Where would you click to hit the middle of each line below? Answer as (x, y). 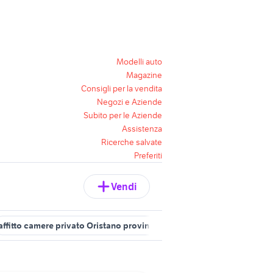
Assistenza (142, 129)
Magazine (144, 75)
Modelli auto (139, 62)
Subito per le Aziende (123, 115)
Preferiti (148, 155)
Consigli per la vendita (122, 88)
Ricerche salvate (132, 142)
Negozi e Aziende (129, 102)
